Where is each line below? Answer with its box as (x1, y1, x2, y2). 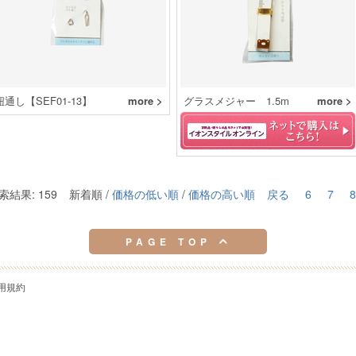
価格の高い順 (188, 186, 255, 202)
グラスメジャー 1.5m (184, 93, 289, 108)
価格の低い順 (112, 186, 179, 202)
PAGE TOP (125, 234, 219, 249)
